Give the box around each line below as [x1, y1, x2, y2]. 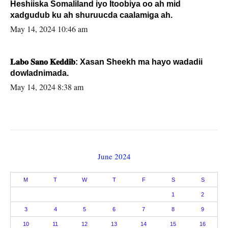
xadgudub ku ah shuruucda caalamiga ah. [10, 10, 173, 19]
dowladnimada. [10, 68, 69, 77]
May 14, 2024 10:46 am [10, 23, 88, 34]
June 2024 [97, 151, 131, 161]
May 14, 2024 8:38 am [10, 81, 83, 92]
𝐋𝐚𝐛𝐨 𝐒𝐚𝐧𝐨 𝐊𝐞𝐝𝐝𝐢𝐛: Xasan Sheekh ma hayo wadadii [10, 57, 138, 66]
